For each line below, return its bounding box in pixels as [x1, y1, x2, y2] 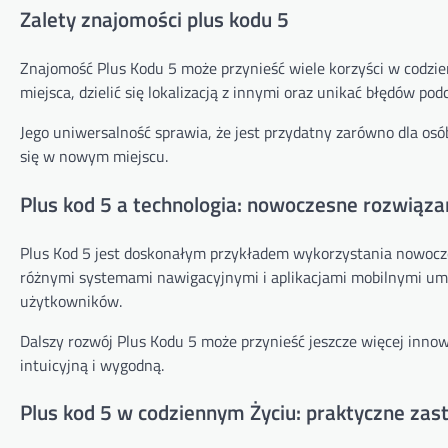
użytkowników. [20, 288, 122, 313]
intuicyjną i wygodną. [20, 352, 164, 377]
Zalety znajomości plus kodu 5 [20, 3, 289, 36]
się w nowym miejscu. [20, 144, 168, 169]
